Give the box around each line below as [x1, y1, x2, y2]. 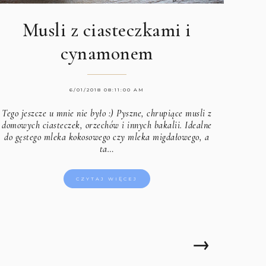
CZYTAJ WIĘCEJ [75, 175, 138, 182]
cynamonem [61, 41, 153, 65]
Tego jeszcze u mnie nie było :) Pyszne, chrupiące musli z [2, 107, 212, 119]
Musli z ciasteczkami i [22, 18, 191, 42]
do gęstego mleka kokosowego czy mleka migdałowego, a [4, 131, 210, 143]
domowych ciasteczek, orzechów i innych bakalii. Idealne [2, 119, 212, 131]
